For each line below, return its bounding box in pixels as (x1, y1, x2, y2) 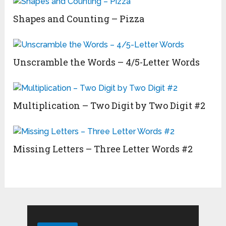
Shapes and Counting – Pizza (13, 13, 145, 25)
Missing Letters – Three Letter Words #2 (13, 143, 193, 155)
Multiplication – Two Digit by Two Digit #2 (13, 99, 206, 112)
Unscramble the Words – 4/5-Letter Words (13, 56, 200, 69)
